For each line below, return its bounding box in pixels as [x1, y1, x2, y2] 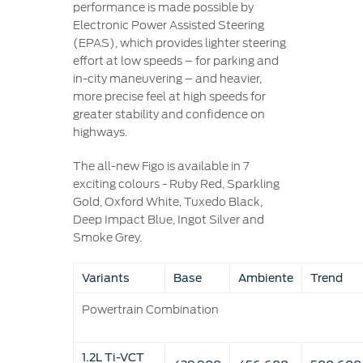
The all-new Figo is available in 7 [72, 160, 249, 173]
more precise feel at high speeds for [72, 90, 266, 103]
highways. [72, 126, 127, 139]
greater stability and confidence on [72, 108, 265, 121]
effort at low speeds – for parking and [72, 54, 279, 67]
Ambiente [237, 271, 293, 284]
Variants [81, 271, 130, 284]
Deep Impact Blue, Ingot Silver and [72, 213, 264, 226]
